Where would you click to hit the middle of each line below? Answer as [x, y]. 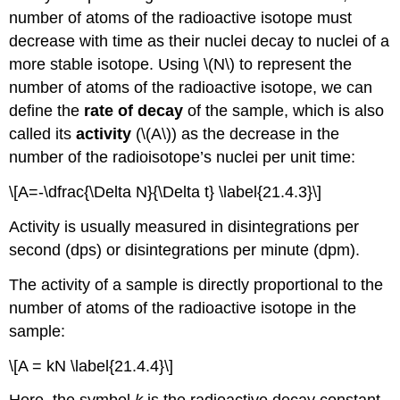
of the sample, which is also [284, 111]
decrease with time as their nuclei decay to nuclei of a [200, 42]
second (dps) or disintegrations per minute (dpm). [185, 250]
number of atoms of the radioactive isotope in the [183, 308]
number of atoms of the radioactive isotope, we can [191, 88]
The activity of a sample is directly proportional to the [196, 284]
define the [47, 111]
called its [43, 134]
